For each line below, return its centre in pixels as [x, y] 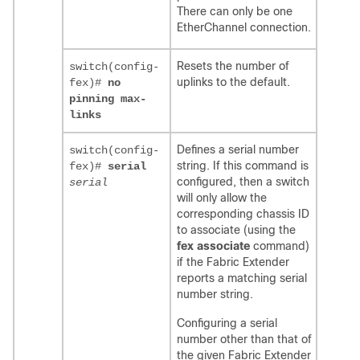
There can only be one [235, 12]
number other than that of [244, 340]
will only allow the [222, 198]
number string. [215, 295]
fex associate [213, 246]
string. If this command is [243, 166]
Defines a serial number [238, 150]
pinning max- [108, 99]
